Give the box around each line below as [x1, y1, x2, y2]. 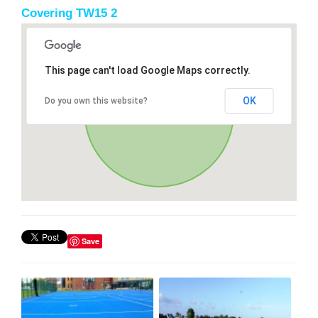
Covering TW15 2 [21, 6, 117, 20]
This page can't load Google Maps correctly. [44, 64, 251, 76]
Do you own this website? [44, 95, 148, 106]
